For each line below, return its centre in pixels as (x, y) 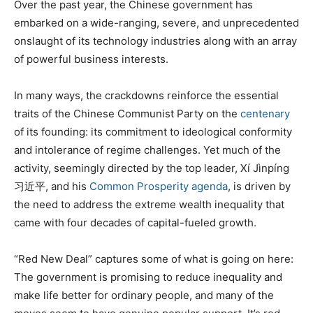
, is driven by (259, 186)
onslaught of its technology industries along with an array (155, 41)
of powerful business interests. (91, 59)
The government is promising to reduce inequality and (148, 277)
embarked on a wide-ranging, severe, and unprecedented (156, 22)
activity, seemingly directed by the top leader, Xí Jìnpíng (152, 168)
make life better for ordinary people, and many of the (144, 295)
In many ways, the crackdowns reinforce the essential (146, 95)
